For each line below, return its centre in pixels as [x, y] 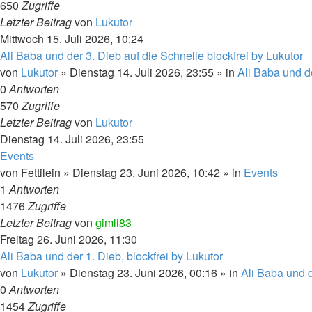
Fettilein [41, 172]
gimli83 [114, 223]
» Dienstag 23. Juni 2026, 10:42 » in [152, 172]
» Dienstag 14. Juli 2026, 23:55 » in [148, 72]
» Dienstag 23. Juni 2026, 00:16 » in [149, 273]
